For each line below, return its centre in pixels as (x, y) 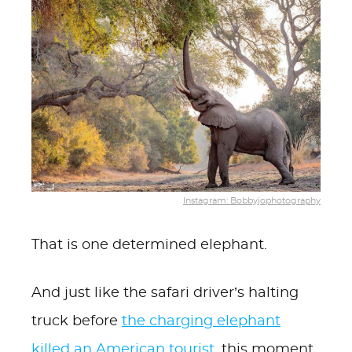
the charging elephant (201, 321)
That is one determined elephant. (149, 245)
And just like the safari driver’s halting (165, 293)
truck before (77, 321)
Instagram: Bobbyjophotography (252, 200)
